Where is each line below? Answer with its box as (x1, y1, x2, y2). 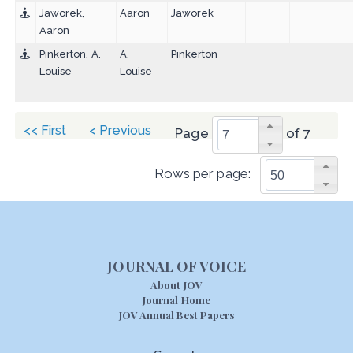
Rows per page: (154, 165, 251, 182)
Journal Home (143, 293, 210, 307)
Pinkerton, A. (39, 48, 101, 61)
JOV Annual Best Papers (118, 308, 235, 322)
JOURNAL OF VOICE (107, 257, 246, 277)
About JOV (150, 278, 203, 292)
